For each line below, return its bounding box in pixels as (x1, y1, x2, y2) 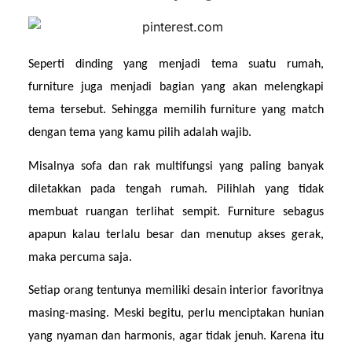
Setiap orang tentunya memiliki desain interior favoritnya (28, 284, 324, 297)
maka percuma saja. (28, 251, 133, 264)
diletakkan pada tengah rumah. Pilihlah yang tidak (28, 182, 324, 196)
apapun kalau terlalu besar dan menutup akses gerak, (28, 228, 324, 241)
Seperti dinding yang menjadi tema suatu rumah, (28, 58, 324, 71)
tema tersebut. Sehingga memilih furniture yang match (28, 104, 324, 117)
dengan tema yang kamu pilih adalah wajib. (28, 126, 252, 140)
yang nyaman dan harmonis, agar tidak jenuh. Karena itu (28, 329, 324, 343)
